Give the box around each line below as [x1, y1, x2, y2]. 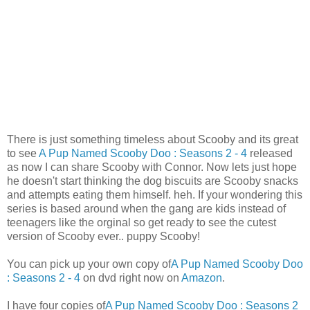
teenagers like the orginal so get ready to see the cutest [7, 216, 276, 228]
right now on [116, 271, 181, 284]
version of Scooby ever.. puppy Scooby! [7, 230, 200, 242]
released [247, 147, 293, 159]
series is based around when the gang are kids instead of [7, 202, 286, 215]
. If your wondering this [192, 188, 302, 201]
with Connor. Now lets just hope [139, 161, 297, 173]
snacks [261, 174, 298, 187]
